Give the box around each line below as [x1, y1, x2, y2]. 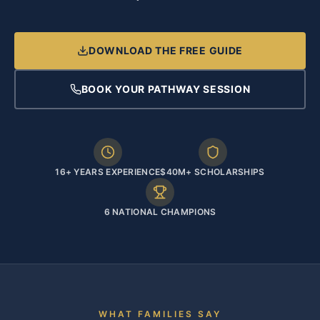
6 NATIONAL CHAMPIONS [104, 206, 216, 217]
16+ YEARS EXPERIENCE [55, 166, 161, 177]
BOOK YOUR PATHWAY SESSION [81, 83, 251, 95]
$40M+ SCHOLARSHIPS [160, 166, 265, 177]
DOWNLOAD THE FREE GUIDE [88, 44, 244, 56]
